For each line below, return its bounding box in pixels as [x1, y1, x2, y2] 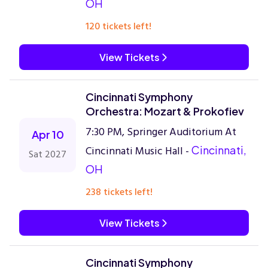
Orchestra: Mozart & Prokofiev [86, 104, 244, 118]
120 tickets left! [86, 19, 151, 34]
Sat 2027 [29, 147, 66, 162]
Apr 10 [31, 127, 64, 141]
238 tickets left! [86, 184, 153, 200]
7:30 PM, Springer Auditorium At [86, 123, 236, 141]
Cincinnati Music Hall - [86, 142, 191, 160]
